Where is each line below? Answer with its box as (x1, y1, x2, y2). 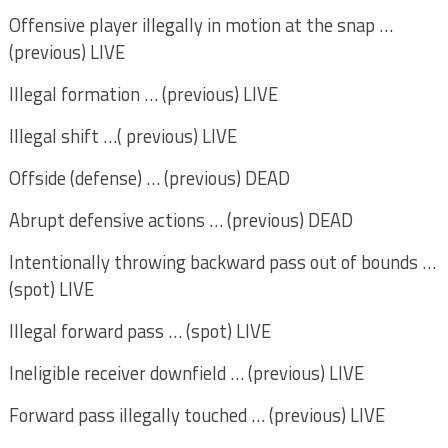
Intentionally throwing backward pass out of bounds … (8, 248, 436, 276)
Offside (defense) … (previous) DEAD (8, 164, 290, 192)
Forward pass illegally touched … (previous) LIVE (8, 401, 385, 429)
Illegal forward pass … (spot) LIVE (8, 317, 271, 345)
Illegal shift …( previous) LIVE (8, 122, 237, 150)
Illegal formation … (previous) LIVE (8, 80, 278, 108)
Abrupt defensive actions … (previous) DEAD (8, 206, 357, 234)
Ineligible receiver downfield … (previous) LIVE (8, 359, 368, 387)
